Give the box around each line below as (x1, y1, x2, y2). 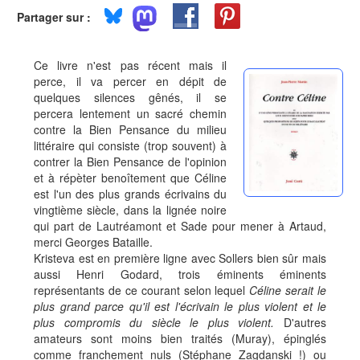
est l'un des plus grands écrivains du (34, 186, 227, 202)
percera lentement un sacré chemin (34, 105, 227, 121)
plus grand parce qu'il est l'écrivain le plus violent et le (34, 298, 326, 314)
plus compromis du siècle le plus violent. (34, 314, 284, 330)
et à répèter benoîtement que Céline (34, 170, 227, 186)
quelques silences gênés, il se (34, 89, 227, 105)
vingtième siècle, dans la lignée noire (34, 202, 227, 218)
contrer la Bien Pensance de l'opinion (34, 153, 227, 170)
